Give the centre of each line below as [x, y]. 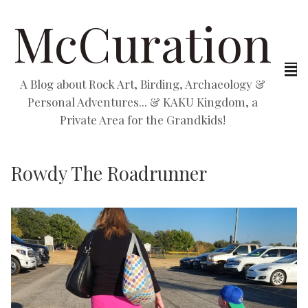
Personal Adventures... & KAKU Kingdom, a [142, 102]
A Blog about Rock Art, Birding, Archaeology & [142, 84]
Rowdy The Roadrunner [109, 173]
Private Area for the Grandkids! [142, 120]
